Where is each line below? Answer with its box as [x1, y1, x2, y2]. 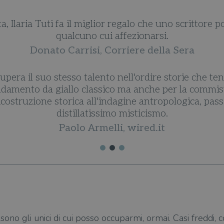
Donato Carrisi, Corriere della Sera [29, 44, 194, 56]
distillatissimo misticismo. [56, 107, 168, 119]
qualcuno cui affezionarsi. [55, 30, 168, 42]
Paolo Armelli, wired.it [59, 122, 165, 134]
